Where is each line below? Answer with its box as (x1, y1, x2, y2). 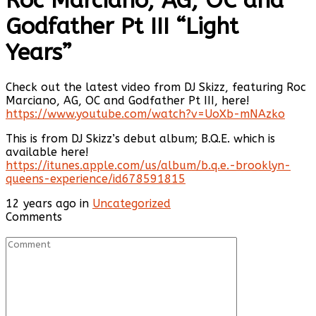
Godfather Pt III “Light (6, 13, 238, 39)
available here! (6, 145, 89, 159)
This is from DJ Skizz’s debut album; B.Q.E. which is (6, 132, 275, 146)
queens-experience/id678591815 (6, 172, 186, 186)
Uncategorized (92, 197, 171, 211)
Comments (6, 210, 62, 224)
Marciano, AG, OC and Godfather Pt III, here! (6, 94, 250, 108)
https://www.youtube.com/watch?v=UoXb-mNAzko (6, 107, 285, 121)
